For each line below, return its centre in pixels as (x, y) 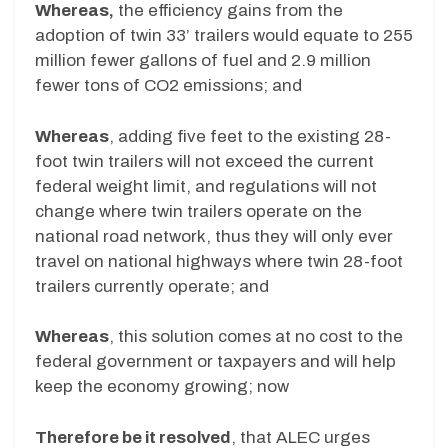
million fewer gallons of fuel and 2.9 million (203, 61)
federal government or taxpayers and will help (215, 362)
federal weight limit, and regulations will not (206, 186)
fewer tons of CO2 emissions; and (168, 86)
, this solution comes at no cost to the (256, 337)
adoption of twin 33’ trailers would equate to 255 (224, 36)
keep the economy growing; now (162, 387)
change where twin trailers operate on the (198, 211)
